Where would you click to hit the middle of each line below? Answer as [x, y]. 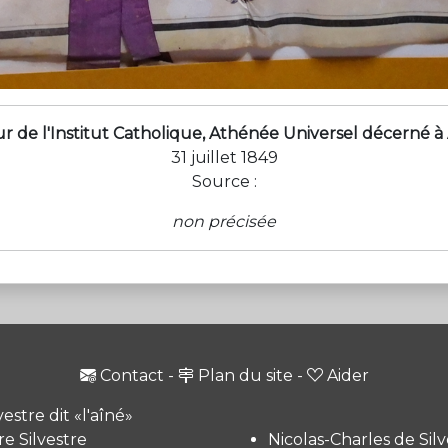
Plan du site [245, 375]
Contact [131, 375]
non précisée [224, 221]
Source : [224, 181]
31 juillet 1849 [224, 157]
